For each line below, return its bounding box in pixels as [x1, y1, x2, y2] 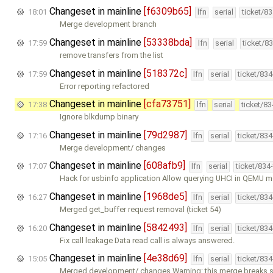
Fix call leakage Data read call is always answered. [60, 235, 235, 245]
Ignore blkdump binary [60, 112, 139, 122]
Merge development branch [60, 19, 157, 29]
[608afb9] [144, 160, 185, 172]
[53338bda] [144, 37, 192, 48]
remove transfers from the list [60, 51, 164, 60]
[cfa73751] [144, 98, 191, 110]
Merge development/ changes [60, 143, 166, 152]
